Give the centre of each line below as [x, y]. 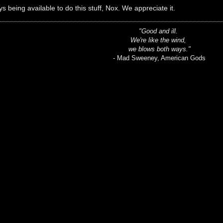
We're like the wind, [160, 40]
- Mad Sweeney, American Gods [160, 58]
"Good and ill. [160, 31]
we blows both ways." [159, 49]
